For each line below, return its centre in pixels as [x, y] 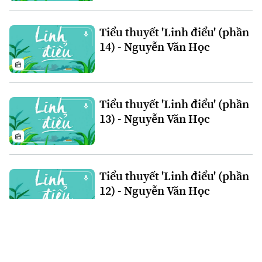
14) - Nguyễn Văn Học [154, 47]
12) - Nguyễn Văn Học [154, 191]
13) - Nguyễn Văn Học [154, 119]
